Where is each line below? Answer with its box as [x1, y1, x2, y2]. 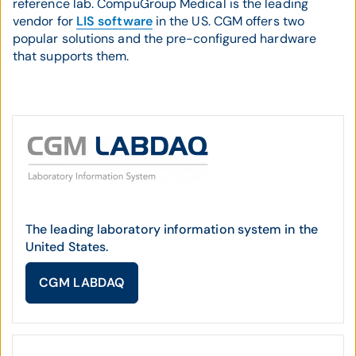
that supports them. [13, 48, 130, 64]
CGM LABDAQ [39, 274, 126, 291]
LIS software [75, 13, 153, 29]
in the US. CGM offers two [152, 13, 304, 29]
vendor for [13, 13, 76, 29]
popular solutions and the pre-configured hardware [13, 30, 316, 47]
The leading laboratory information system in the [25, 221, 318, 238]
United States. [25, 238, 109, 255]
